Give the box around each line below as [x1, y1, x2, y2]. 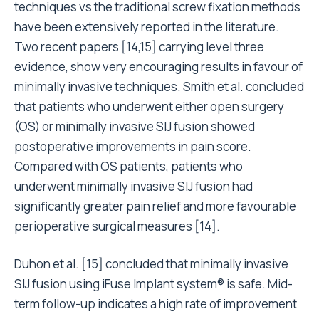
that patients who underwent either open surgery [14, 98, 284, 115]
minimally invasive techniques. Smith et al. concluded [14, 78, 304, 95]
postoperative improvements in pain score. [14, 137, 251, 155]
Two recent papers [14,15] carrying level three [14, 38, 264, 55]
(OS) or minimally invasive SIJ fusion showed [14, 117, 255, 135]
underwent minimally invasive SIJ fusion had [14, 177, 253, 194]
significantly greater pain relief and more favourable [14, 197, 296, 214]
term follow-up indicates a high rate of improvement [14, 295, 297, 312]
